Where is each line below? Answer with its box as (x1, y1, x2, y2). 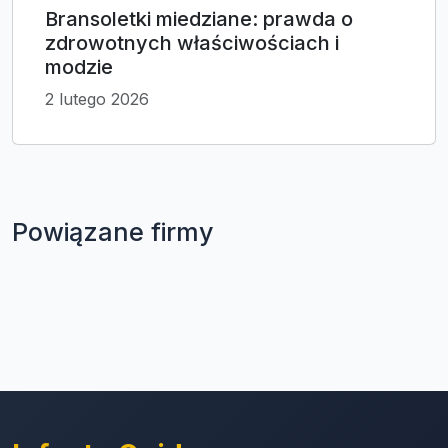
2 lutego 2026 (45, 89, 149, 110)
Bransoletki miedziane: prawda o (45, 7, 353, 32)
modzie (45, 55, 113, 80)
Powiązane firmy (12, 217, 214, 248)
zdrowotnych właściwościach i (45, 31, 339, 56)
